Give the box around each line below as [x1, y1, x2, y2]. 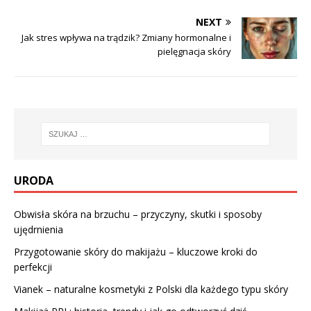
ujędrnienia [14, 223, 63, 237]
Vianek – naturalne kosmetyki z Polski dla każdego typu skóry [14, 283, 288, 296]
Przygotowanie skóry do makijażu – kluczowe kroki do [14, 245, 258, 259]
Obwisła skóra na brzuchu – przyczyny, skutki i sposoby [14, 208, 262, 221]
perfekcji [14, 260, 52, 274]
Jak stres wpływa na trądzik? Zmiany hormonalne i [22, 31, 231, 44]
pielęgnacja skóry [158, 44, 231, 58]
